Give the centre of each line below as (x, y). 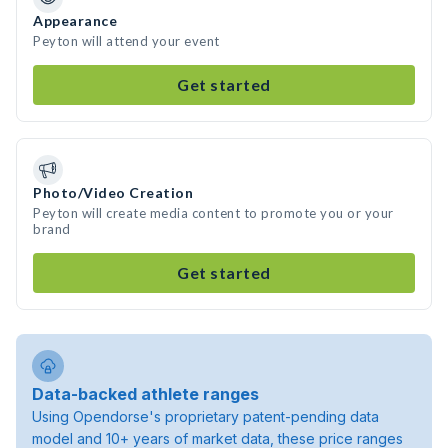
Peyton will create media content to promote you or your (213, 213)
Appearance (75, 20)
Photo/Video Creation (113, 192)
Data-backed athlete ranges (145, 394)
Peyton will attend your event (126, 41)
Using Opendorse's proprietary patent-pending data (205, 416)
